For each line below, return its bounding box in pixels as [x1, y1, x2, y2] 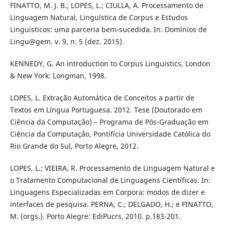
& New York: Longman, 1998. [10, 71, 106, 81]
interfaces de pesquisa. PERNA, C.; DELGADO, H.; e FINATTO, [10, 199, 213, 209]
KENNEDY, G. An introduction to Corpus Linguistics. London [10, 59, 210, 69]
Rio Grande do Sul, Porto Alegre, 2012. [10, 141, 139, 151]
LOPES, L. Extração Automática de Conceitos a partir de [10, 93, 194, 103]
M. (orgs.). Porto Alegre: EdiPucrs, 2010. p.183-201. [10, 211, 181, 221]
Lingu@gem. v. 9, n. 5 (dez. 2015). [10, 37, 124, 47]
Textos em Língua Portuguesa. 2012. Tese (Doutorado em [10, 105, 202, 115]
